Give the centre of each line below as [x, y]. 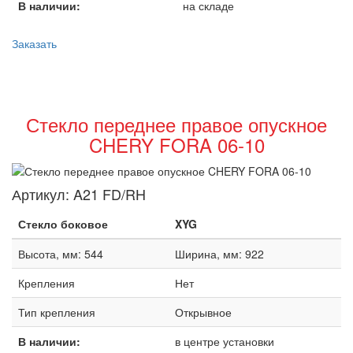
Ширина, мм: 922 [219, 254]
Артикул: [43, 194]
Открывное [203, 312]
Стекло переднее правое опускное [176, 124]
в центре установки [225, 341]
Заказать [34, 43]
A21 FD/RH [110, 194]
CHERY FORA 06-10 [176, 145]
